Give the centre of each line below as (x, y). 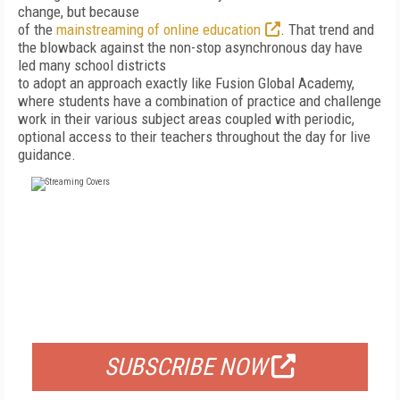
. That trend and (327, 29)
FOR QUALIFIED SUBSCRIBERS (200, 321)
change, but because (79, 12)
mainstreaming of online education (158, 29)
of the (37, 29)
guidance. (47, 154)
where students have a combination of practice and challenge (200, 101)
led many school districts (92, 65)
